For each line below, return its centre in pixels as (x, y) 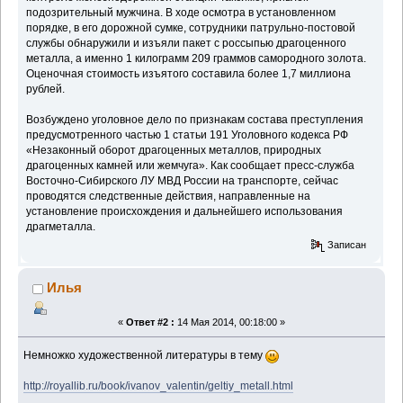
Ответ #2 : (150, 322)
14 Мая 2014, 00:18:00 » (230, 322)
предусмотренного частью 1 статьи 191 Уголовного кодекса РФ (188, 134)
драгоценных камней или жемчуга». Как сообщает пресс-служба (191, 165)
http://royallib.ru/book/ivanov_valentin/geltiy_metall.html (159, 386)
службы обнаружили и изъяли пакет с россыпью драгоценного (187, 43)
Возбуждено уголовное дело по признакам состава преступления (195, 119)
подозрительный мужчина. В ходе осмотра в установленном (181, 12)
